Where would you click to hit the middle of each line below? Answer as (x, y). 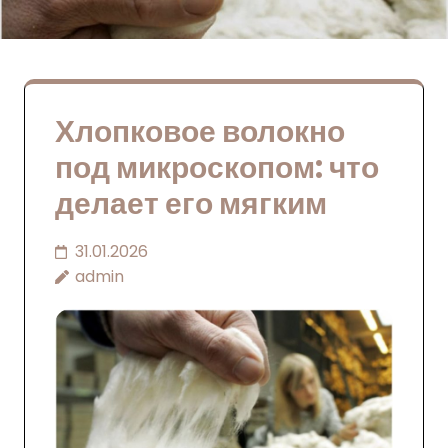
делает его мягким (191, 204)
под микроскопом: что (217, 168)
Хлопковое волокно (200, 132)
